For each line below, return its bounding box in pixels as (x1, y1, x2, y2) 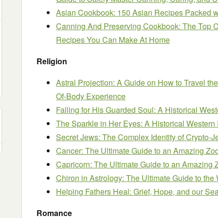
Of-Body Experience (56, 91, 126, 102)
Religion (36, 55, 67, 67)
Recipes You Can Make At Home (56, 34, 170, 45)
